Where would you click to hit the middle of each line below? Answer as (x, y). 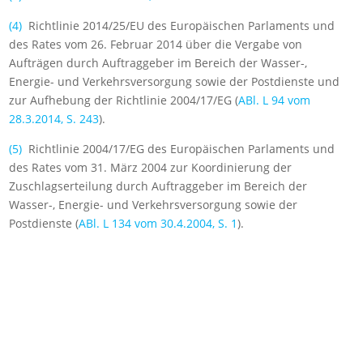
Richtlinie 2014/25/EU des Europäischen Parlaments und (179, 26)
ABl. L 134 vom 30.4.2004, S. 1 (158, 224)
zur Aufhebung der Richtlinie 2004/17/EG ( (124, 100)
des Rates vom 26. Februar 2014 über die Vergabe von (156, 45)
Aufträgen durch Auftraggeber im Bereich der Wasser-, (158, 63)
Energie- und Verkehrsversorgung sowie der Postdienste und (175, 82)
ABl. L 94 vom (275, 100)
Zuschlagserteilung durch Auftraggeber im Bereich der (158, 186)
